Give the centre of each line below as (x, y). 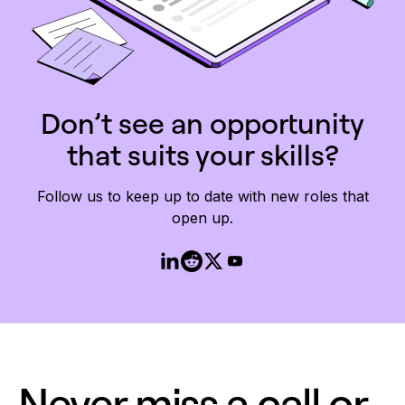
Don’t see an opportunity (202, 122)
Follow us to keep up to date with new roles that (202, 196)
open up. (202, 217)
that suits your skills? (202, 154)
